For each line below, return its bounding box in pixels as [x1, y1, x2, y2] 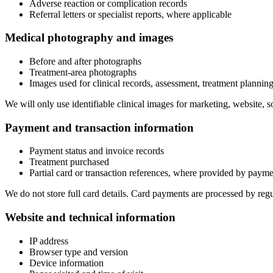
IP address [29, 235, 68, 246]
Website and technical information [5, 211, 175, 224]
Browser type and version [29, 246, 128, 257]
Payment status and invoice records [29, 146, 164, 157]
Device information [29, 257, 104, 268]
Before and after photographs [29, 56, 141, 66]
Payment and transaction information [5, 121, 194, 134]
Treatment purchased [29, 157, 109, 168]
